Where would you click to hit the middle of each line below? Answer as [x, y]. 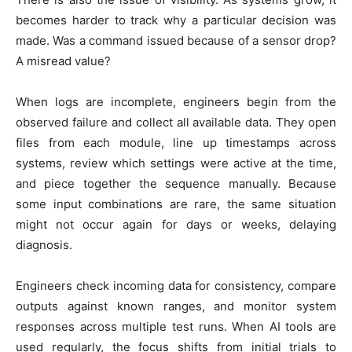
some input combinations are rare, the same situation [176, 204]
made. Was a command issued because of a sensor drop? [176, 41]
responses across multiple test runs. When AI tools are [176, 327]
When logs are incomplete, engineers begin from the [176, 102]
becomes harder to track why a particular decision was [176, 20]
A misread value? [63, 61]
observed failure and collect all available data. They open [176, 123]
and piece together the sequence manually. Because [176, 184]
